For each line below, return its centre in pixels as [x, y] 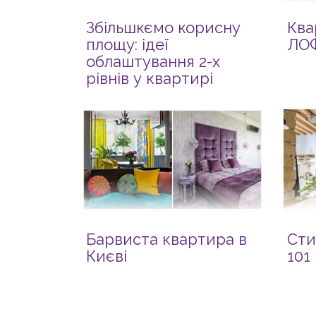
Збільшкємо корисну [163, 28]
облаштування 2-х [153, 61]
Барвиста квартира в [166, 239]
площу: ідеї [127, 44]
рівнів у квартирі [150, 78]
